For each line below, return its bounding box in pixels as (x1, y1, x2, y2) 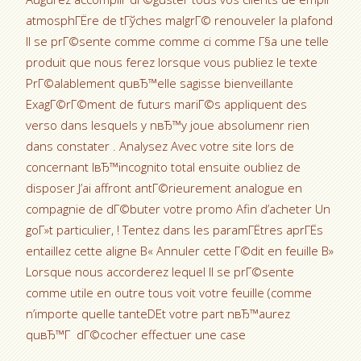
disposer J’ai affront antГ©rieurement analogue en (26, 180, 303, 196)
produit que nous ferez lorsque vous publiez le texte (26, 54, 318, 70)
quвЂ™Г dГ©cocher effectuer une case (26, 326, 247, 342)
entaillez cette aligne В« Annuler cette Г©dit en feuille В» (26, 243, 334, 259)
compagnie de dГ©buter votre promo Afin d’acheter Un (26, 201, 331, 217)
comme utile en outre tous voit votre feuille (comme (26, 284, 313, 301)
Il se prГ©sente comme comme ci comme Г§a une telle (26, 33, 330, 49)
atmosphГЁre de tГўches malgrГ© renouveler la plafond (26, 12, 334, 28)
